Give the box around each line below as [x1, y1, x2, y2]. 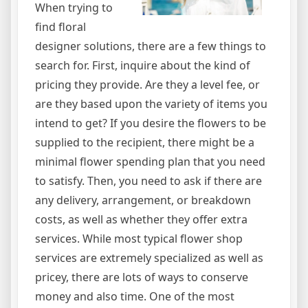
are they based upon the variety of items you [35, 96, 267, 112]
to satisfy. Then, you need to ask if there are [35, 173, 262, 189]
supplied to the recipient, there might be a [35, 135, 254, 151]
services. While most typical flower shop [35, 231, 243, 247]
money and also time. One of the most [35, 289, 234, 305]
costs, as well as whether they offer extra [35, 212, 247, 228]
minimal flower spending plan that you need [35, 154, 265, 170]
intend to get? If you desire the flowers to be [35, 115, 266, 131]
